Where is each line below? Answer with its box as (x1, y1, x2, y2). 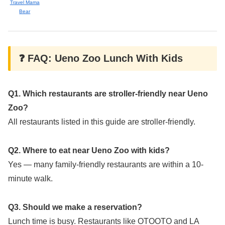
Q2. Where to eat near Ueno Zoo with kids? (8, 146, 170, 155)
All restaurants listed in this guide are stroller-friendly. (8, 117, 195, 126)
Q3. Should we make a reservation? (8, 202, 142, 211)
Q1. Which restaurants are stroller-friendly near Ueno (8, 89, 208, 98)
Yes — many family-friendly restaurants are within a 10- (8, 160, 203, 169)
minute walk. (8, 174, 53, 183)
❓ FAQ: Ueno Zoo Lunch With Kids (19, 52, 183, 64)
